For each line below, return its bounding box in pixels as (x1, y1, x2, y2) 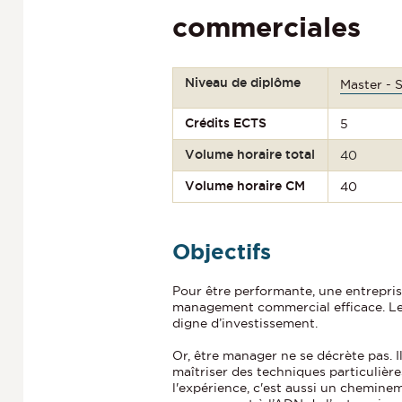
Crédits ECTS (185, 115, 267, 130)
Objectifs (172, 239, 271, 264)
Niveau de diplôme (185, 74, 301, 90)
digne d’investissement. (172, 315, 318, 330)
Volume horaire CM (185, 178, 306, 193)
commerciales (172, 11, 361, 42)
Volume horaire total (185, 146, 316, 162)
